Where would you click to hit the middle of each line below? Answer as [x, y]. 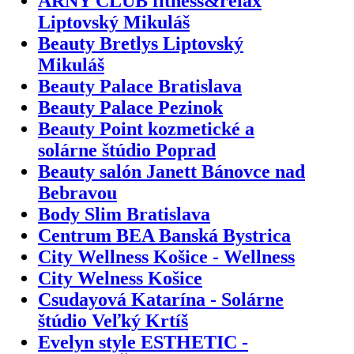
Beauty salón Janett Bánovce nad [171, 171]
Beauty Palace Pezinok [130, 107]
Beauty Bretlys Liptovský [141, 43]
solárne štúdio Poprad [127, 150]
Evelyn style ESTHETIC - [143, 342]
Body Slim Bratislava [124, 214]
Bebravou [77, 192]
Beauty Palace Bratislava [140, 86]
